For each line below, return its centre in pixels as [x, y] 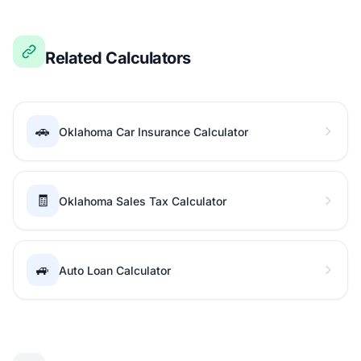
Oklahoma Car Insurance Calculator [154, 132]
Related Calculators [118, 58]
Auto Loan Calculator [115, 270]
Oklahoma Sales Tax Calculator [143, 201]
